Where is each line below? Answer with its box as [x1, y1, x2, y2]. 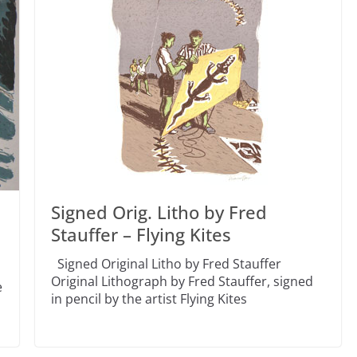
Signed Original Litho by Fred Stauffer [50, 254, 281, 273]
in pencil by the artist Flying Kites [50, 289, 247, 308]
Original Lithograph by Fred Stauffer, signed [50, 272, 313, 290]
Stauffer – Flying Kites [50, 222, 231, 246]
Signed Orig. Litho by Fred [50, 199, 267, 224]
